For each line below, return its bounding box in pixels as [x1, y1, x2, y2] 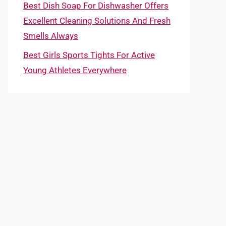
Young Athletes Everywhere [23, 65, 127, 75]
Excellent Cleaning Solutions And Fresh [23, 15, 171, 26]
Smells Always [23, 30, 78, 41]
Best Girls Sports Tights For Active [23, 50, 155, 60]
